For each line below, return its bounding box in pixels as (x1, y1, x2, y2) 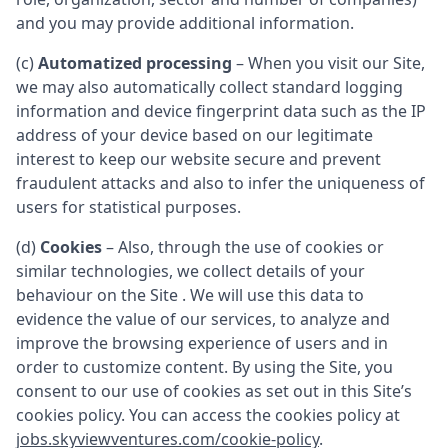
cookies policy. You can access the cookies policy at (16, 404, 400, 426)
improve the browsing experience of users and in (16, 332, 388, 354)
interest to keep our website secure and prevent (16, 148, 381, 170)
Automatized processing (38, 52, 232, 74)
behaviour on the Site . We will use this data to (16, 284, 364, 306)
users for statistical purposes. (16, 196, 241, 218)
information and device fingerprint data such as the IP (16, 100, 426, 122)
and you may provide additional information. (16, 12, 354, 34)
